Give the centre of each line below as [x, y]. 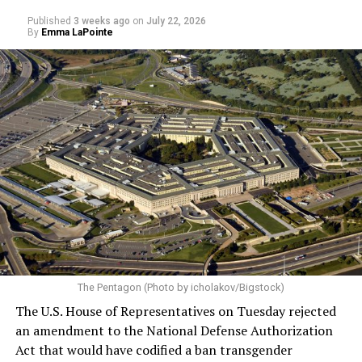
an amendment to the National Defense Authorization [174, 330]
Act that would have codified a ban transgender [154, 349]
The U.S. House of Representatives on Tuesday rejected [175, 311]
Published [49, 21]
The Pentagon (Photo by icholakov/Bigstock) [181, 287]
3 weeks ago [101, 21]
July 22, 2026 [176, 21]
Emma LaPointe [77, 32]
